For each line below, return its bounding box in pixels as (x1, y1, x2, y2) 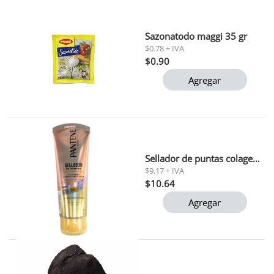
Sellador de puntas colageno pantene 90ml (252, 152, 260, 165)
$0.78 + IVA (144, 42, 184, 54)
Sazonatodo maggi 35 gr (144, 29, 247, 42)
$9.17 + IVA (144, 165, 184, 176)
